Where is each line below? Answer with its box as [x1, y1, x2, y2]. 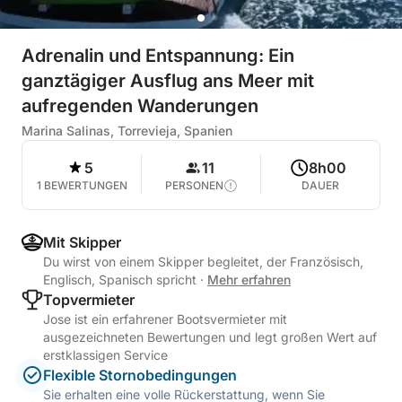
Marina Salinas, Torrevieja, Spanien [22, 123, 232, 138]
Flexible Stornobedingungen [43, 366, 237, 384]
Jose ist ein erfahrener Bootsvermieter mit [43, 311, 287, 327]
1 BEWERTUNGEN [36, 179, 127, 192]
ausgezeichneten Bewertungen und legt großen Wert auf [43, 329, 377, 345]
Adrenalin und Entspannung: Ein [22, 45, 294, 66]
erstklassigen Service [43, 347, 168, 363]
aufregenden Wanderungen [22, 95, 258, 117]
